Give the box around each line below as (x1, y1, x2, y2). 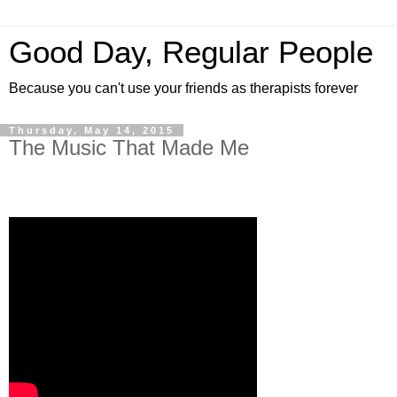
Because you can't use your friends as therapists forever (9, 81, 358, 96)
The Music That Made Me (9, 136, 249, 160)
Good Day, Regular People (9, 35, 373, 69)
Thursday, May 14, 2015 (9, 125, 175, 136)
